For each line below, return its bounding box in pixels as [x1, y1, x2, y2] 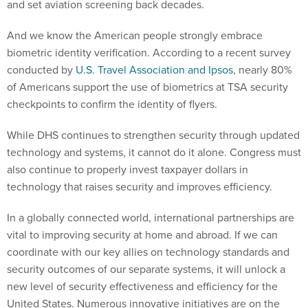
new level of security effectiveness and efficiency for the [7, 278, 278, 295]
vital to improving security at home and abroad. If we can [7, 227, 278, 243]
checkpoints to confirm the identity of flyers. [7, 96, 217, 113]
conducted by [7, 62, 76, 78]
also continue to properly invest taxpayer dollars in [7, 162, 248, 178]
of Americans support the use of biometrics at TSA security [7, 79, 288, 96]
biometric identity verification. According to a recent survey [7, 45, 291, 61]
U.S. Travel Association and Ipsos [76, 62, 233, 78]
